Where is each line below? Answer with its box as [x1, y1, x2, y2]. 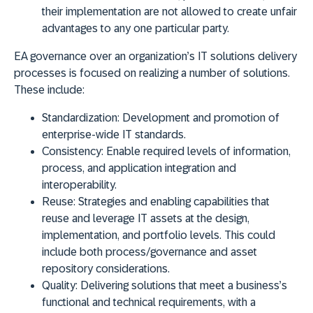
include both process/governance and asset [42, 246, 257, 259]
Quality [42, 279, 75, 292]
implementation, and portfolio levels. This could [42, 229, 275, 242]
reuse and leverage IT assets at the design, [42, 212, 249, 225]
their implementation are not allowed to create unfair [42, 6, 297, 18]
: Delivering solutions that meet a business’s [75, 279, 287, 292]
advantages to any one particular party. [42, 22, 229, 35]
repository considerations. [42, 263, 170, 275]
